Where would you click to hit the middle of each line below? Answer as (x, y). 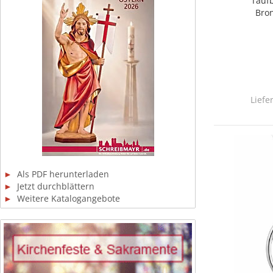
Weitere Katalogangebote (66, 198)
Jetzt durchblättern (53, 186)
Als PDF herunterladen (61, 174)
